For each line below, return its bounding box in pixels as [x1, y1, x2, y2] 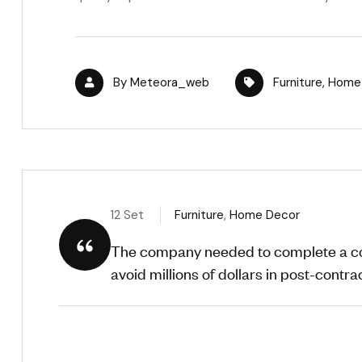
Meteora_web [130, 74, 209, 90]
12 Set [111, 206, 147, 223]
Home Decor [229, 206, 300, 223]
